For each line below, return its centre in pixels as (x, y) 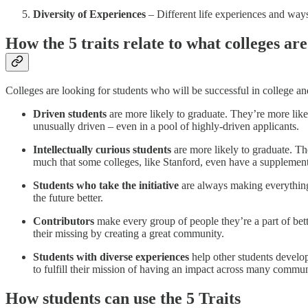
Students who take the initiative (106, 186)
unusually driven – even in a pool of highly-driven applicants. (166, 126)
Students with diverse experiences (112, 257)
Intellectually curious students (102, 150)
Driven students (70, 114)
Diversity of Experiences (89, 14)
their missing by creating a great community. (129, 234)
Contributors (64, 221)
